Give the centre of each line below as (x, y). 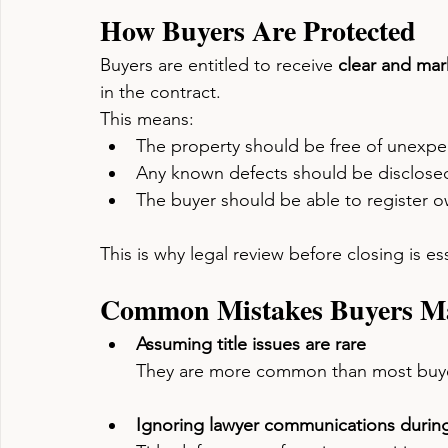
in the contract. (160, 92)
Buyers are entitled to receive (219, 65)
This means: (147, 119)
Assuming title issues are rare (251, 344)
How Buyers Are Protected (258, 30)
